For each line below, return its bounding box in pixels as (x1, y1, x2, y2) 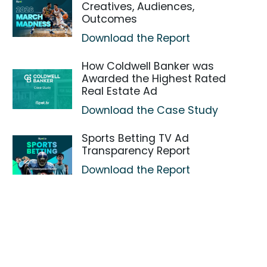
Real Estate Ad (82, 84, 158, 98)
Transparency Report (82, 144, 191, 158)
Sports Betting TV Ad (82, 131, 190, 145)
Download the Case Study (82, 103, 219, 117)
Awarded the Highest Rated (82, 72, 226, 86)
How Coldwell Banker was (82, 59, 215, 73)
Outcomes (82, 12, 138, 26)
